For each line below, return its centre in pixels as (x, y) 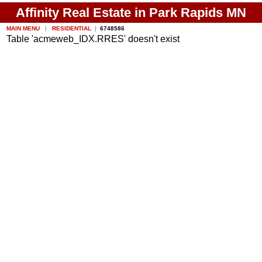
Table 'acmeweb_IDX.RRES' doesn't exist (93, 39)
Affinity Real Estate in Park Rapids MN (131, 12)
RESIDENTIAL (71, 28)
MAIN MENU (24, 28)
